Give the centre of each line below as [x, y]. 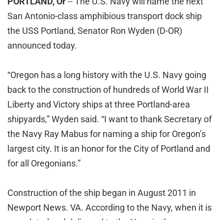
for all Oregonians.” [44, 163]
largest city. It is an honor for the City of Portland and [109, 149]
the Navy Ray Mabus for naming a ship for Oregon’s [107, 134]
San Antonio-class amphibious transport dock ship [105, 16]
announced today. [42, 45]
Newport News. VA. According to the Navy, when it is [110, 207]
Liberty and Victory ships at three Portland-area [99, 104]
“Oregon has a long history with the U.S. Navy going [107, 75]
